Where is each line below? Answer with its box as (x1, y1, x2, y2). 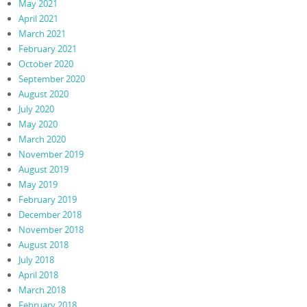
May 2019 (18, 177, 58, 191)
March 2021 (18, 27, 66, 40)
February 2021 (18, 42, 77, 55)
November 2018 (18, 223, 84, 236)
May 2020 (18, 117, 58, 130)
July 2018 (18, 253, 54, 266)
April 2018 (18, 268, 58, 281)
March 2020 (18, 132, 66, 145)
